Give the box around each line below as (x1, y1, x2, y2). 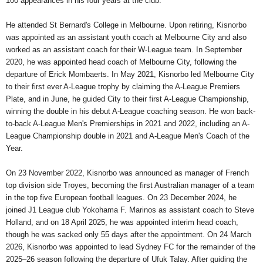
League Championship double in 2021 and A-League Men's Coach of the (6, 131, 249, 140)
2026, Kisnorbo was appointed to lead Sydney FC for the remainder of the (6, 242, 255, 251)
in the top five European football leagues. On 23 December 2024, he (6, 193, 237, 202)
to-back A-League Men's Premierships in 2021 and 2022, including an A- (6, 119, 249, 128)
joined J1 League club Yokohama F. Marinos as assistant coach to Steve (6, 205, 254, 214)
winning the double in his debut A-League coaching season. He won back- (6, 107, 255, 116)
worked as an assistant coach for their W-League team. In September (6, 45, 242, 54)
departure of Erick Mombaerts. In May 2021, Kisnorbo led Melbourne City (6, 70, 254, 79)
